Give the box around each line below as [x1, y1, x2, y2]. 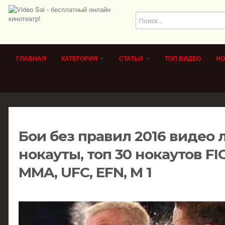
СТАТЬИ [119, 55, 145, 62]
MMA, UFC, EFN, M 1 [19, 163, 152, 181]
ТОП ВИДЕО [165, 55, 201, 62]
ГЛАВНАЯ [16, 55, 46, 62]
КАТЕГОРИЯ [61, 55, 99, 62]
